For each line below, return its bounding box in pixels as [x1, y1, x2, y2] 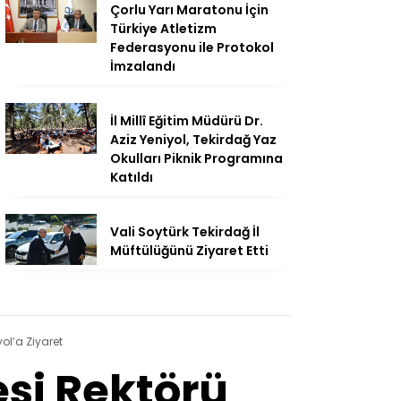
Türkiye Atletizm [110, 20, 217, 38]
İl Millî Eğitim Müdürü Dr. [110, 112, 263, 131]
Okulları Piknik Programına [110, 149, 283, 168]
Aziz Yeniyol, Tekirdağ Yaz [110, 131, 277, 149]
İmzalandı [110, 57, 175, 76]
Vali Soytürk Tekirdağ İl [110, 223, 260, 242]
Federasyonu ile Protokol [110, 38, 274, 57]
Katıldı [110, 168, 153, 187]
